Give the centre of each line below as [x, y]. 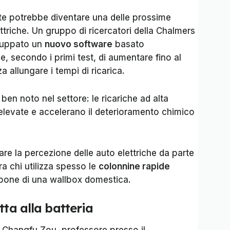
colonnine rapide [134, 166]
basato [128, 44]
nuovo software [79, 44]
